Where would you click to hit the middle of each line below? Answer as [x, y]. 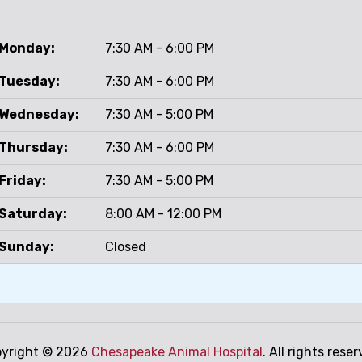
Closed [126, 246]
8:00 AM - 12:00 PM [163, 213]
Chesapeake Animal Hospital [177, 351]
